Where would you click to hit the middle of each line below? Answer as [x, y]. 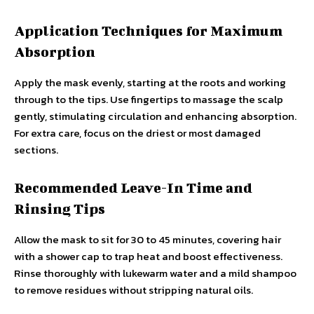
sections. [36, 150]
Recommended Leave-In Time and [133, 188]
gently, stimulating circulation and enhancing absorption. [155, 116]
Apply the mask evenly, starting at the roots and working [150, 83]
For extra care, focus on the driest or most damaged [137, 133]
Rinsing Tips [60, 209]
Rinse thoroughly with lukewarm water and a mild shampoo [155, 273]
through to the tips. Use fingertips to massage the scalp [149, 100]
